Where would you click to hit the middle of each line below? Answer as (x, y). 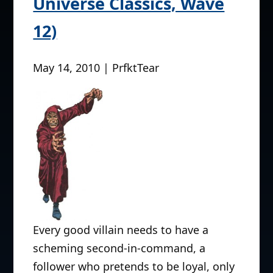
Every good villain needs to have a (121, 230)
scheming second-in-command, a (119, 248)
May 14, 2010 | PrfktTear (96, 67)
